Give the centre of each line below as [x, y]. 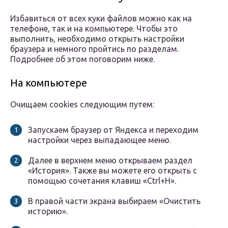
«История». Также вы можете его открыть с [112, 171]
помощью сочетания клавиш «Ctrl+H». [102, 181]
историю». [48, 211]
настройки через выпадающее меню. [99, 140]
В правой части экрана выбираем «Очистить [114, 201]
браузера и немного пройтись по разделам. [94, 49]
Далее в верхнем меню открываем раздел [110, 161]
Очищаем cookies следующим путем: [82, 105]
